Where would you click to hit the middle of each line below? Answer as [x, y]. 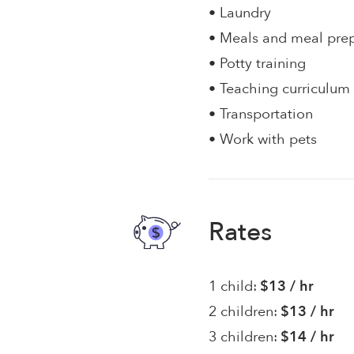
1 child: [233, 286]
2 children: [243, 312]
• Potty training [258, 64]
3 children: [243, 337]
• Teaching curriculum [280, 89]
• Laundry [240, 13]
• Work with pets [263, 139]
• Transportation [261, 114]
